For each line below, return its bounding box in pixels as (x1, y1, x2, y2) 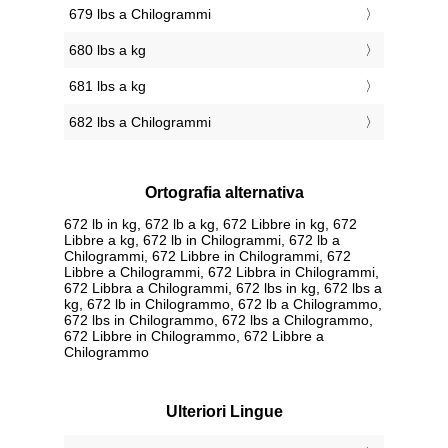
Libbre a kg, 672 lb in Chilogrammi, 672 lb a (64, 231, 340, 248)
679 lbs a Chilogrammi (69, 6, 211, 23)
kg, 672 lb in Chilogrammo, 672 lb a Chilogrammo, (64, 295, 382, 312)
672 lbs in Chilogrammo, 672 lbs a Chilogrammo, (64, 311, 373, 328)
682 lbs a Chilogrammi (69, 114, 211, 131)
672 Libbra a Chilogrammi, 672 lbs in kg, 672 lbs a (64, 279, 382, 296)
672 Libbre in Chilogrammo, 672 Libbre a (64, 327, 324, 344)
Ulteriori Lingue (165, 402, 283, 420)
